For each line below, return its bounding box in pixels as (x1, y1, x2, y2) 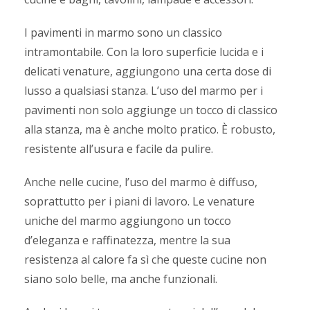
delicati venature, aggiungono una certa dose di (24, 63, 271, 79)
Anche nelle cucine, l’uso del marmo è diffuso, (24, 174, 257, 190)
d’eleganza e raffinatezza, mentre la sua (24, 232, 230, 248)
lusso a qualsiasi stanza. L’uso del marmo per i (24, 82, 263, 98)
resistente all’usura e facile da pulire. (24, 140, 213, 156)
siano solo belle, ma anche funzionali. (24, 271, 217, 286)
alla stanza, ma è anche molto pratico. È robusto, (24, 121, 275, 137)
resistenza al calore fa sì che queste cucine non (24, 251, 266, 267)
